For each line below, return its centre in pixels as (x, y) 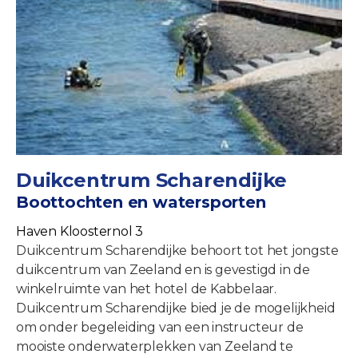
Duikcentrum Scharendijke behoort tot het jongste (177, 250)
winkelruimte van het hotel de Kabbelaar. (146, 288)
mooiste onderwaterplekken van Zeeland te (155, 346)
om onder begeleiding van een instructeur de (160, 327)
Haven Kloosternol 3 (80, 231)
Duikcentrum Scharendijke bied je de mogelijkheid (176, 308)
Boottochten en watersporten (141, 202)
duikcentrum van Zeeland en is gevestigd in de (163, 269)
